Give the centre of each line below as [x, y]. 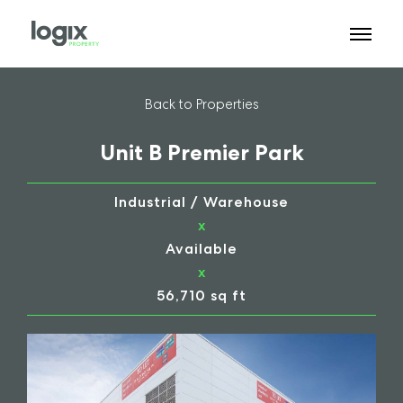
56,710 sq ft [201, 296]
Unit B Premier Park [201, 152]
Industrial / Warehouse [201, 202]
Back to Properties [201, 104]
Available [201, 249]
